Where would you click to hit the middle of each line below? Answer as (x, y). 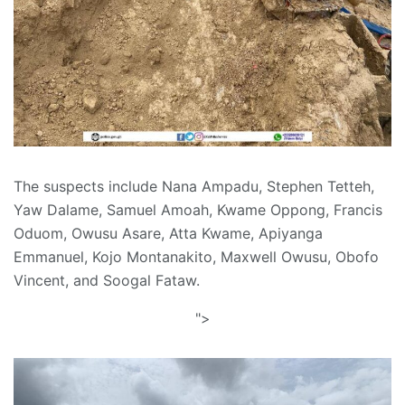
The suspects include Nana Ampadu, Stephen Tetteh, (194, 187)
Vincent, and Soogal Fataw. (107, 281)
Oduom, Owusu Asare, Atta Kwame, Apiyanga (168, 234)
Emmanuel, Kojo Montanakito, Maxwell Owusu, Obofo (196, 257)
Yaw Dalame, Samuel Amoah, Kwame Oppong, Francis (198, 210)
